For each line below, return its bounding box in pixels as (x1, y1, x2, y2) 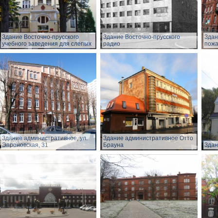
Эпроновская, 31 (2, 142, 48, 149)
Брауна (103, 142, 124, 149)
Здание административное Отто (103, 135, 193, 142)
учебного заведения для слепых (2, 40, 91, 48)
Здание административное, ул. (2, 135, 88, 142)
